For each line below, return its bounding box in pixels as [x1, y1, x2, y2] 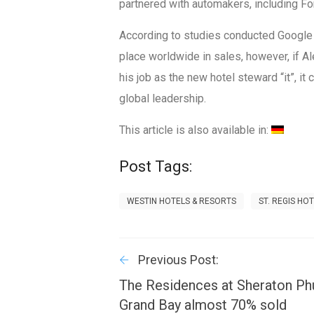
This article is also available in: [119, 123, 272, 137]
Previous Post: [138, 252, 219, 268]
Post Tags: [119, 158, 193, 176]
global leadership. [119, 92, 207, 106]
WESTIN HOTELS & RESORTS [127, 196, 237, 207]
